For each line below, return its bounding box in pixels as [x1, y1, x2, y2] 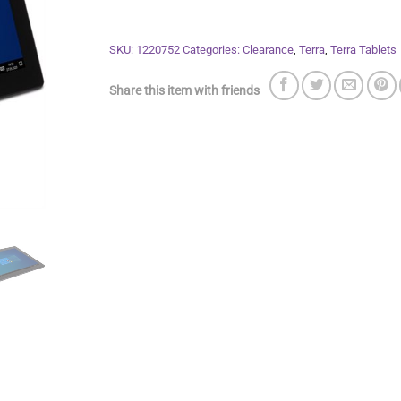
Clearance [242, 43, 294, 57]
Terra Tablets [329, 43, 397, 57]
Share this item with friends [108, 82, 260, 98]
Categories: [182, 43, 243, 57]
